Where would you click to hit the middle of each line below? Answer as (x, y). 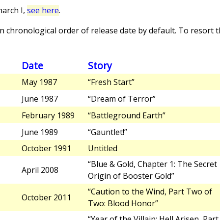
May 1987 (39, 82)
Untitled (103, 149)
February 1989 (48, 115)
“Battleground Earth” (127, 115)
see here (43, 10)
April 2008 (40, 170)
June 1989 (40, 132)
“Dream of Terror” (122, 99)
